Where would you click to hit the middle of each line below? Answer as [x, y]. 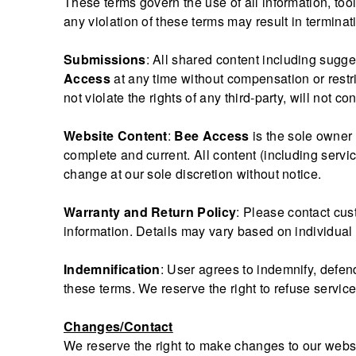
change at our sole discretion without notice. [193, 173]
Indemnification [112, 269]
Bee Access [212, 135]
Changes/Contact [118, 326]
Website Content [116, 135]
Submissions [105, 59]
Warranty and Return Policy [150, 211]
